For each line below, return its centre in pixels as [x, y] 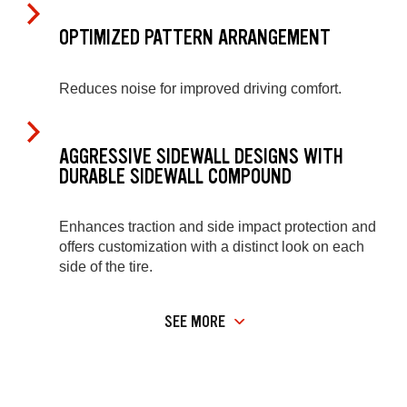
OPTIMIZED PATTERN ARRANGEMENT [195, 38]
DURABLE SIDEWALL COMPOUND [175, 176]
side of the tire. [106, 267]
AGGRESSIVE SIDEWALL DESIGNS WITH [201, 156]
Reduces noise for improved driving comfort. [200, 88]
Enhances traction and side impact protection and [218, 227]
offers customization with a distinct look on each [212, 247]
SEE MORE [195, 321]
